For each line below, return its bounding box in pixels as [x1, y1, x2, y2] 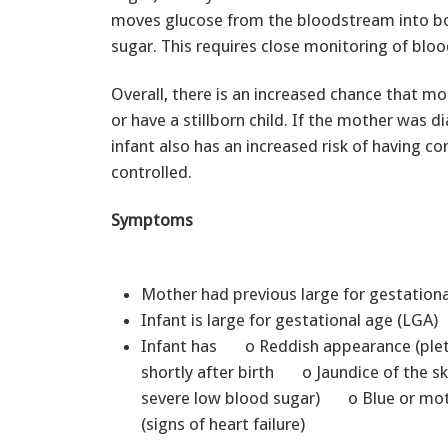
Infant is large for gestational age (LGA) [141, 309, 446, 330]
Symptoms [111, 209, 193, 230]
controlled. [111, 161, 192, 182]
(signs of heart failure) [141, 413, 305, 434]
